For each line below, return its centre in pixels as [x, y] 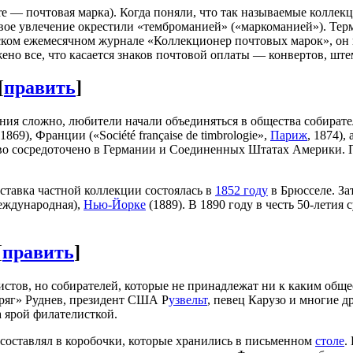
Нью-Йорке [115, 205]
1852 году [242, 191]
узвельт [188, 300]
